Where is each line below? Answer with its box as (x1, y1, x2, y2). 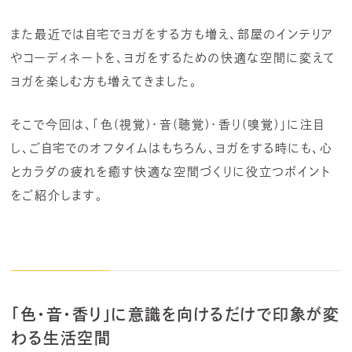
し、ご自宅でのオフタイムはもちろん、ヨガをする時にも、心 (11, 141, 333, 154)
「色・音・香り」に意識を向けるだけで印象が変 (11, 306, 339, 322)
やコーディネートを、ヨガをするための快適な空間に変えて (11, 51, 335, 64)
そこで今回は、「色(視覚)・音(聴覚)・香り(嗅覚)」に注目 (11, 118, 324, 130)
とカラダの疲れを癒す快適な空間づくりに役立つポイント (11, 165, 331, 178)
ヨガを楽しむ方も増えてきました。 (11, 75, 198, 87)
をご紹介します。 (11, 189, 104, 201)
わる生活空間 (11, 329, 111, 346)
